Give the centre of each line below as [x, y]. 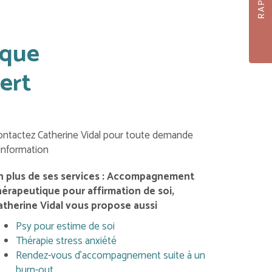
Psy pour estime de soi [65, 226]
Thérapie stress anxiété [66, 241]
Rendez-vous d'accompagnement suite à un [110, 256]
